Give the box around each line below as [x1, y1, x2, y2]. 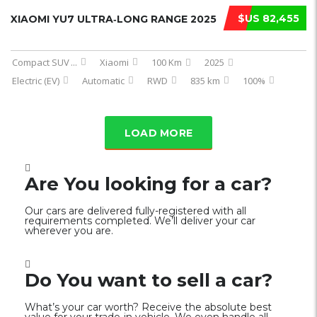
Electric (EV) [12, 74, 59, 87]
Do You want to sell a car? [25, 269, 272, 292]
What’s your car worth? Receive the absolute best [25, 301, 272, 313]
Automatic [82, 74, 125, 87]
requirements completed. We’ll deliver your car [25, 214, 255, 227]
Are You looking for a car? [25, 173, 272, 195]
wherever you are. [25, 224, 113, 237]
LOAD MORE [124, 127, 193, 139]
